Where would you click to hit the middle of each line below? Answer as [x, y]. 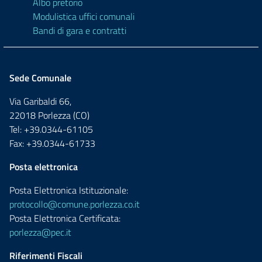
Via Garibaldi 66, [40, 101]
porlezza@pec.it [40, 232]
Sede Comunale [40, 78]
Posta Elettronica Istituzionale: [69, 190]
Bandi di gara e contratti [80, 30]
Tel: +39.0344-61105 [51, 129]
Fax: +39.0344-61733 [52, 143]
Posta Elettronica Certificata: [65, 218]
